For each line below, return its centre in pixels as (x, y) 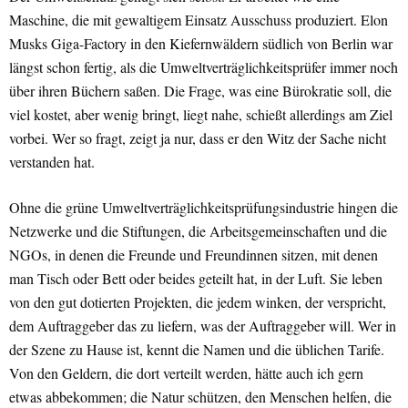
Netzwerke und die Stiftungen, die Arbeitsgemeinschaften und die (198, 231)
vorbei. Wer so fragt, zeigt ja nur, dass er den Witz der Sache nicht (198, 138)
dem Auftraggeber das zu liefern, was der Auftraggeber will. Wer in (203, 326)
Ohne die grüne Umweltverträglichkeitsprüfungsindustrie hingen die (204, 208)
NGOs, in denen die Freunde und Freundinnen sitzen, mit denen (194, 255)
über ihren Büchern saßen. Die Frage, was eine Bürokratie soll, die (200, 91)
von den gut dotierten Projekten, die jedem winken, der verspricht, (198, 302)
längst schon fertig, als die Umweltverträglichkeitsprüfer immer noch (204, 67)
